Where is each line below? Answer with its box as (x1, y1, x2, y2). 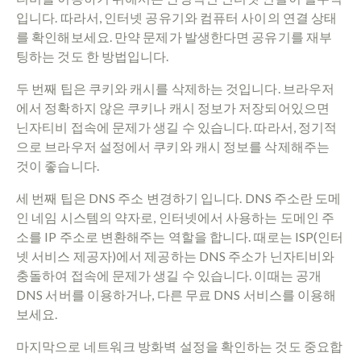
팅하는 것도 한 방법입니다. (16, 48, 169, 64)
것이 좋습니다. (16, 157, 99, 173)
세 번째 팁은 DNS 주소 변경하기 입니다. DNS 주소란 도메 (16, 189, 342, 205)
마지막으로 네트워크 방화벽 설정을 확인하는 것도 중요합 (16, 338, 343, 354)
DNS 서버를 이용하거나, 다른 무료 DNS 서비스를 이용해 (16, 286, 337, 302)
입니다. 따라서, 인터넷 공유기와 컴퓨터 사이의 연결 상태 (16, 9, 338, 25)
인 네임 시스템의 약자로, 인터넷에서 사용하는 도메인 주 (16, 209, 335, 225)
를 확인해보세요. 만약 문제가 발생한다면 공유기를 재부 (16, 28, 333, 44)
